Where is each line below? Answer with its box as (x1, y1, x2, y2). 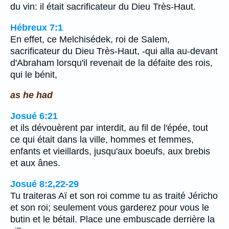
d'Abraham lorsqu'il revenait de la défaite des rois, (10, 57, 213, 68)
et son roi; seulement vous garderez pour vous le (10, 202, 209, 213)
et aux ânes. (10, 157, 60, 168)
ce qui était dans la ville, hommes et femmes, (10, 134, 194, 145)
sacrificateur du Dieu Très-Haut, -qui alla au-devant (10, 45, 218, 56)
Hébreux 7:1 (10, 22, 63, 33)
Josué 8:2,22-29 (10, 178, 79, 189)
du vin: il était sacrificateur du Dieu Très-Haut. (10, 2, 196, 12)
